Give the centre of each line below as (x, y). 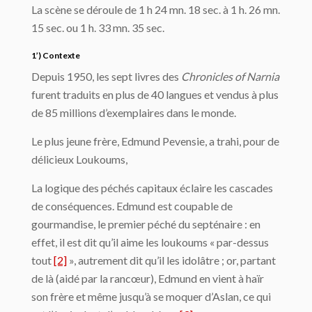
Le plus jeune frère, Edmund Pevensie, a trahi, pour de (155, 141)
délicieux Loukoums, (79, 159)
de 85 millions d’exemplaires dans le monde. (134, 112)
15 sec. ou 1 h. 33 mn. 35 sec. (98, 28)
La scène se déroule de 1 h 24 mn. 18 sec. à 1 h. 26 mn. (156, 9)
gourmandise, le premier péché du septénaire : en (146, 224)
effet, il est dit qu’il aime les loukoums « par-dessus (150, 242)
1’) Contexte (56, 55)
